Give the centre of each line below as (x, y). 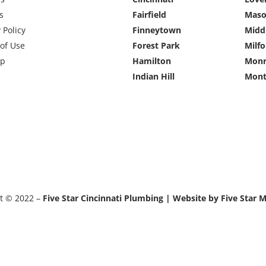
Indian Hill (153, 76)
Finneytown (157, 30)
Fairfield (149, 14)
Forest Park (156, 45)
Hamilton (152, 61)
